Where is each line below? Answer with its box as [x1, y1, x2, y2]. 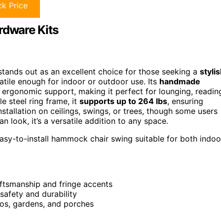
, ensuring [167, 96, 203, 107]
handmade [159, 76, 200, 87]
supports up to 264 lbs [79, 96, 167, 107]
